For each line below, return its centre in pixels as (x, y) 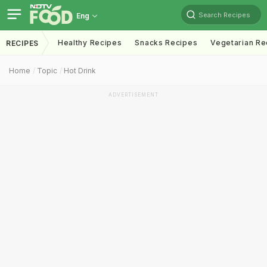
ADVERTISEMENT (133, 95)
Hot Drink (80, 71)
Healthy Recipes (90, 43)
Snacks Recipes (166, 43)
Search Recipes (224, 15)
